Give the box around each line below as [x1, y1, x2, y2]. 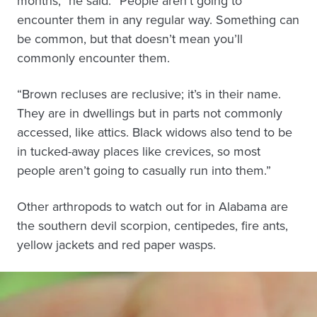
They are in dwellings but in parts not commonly [17, 104, 282, 122]
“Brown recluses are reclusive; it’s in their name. [17, 85, 281, 103]
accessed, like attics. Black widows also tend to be [17, 123, 292, 142]
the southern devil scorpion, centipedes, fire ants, [17, 217, 288, 235]
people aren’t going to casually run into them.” [17, 161, 271, 180]
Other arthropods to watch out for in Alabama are [17, 197, 288, 216]
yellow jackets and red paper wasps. [17, 236, 216, 254]
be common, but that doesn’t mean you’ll [17, 30, 243, 48]
